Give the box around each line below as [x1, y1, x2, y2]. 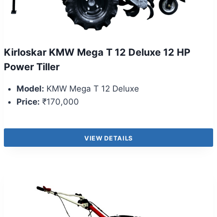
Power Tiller [4, 61, 60, 73]
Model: [16, 83, 44, 93]
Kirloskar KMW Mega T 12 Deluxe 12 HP [4, 46, 190, 58]
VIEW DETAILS [84, 134, 133, 142]
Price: [16, 96, 40, 107]
